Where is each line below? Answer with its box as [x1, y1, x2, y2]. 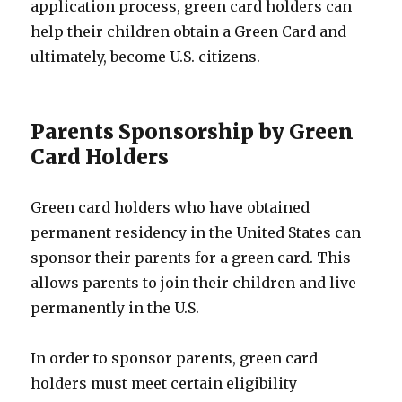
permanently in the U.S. [31, 299, 200, 317]
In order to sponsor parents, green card [31, 349, 319, 367]
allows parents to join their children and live [31, 274, 357, 292]
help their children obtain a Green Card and [31, 22, 347, 40]
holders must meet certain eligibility [31, 374, 298, 392]
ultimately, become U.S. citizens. [31, 48, 261, 66]
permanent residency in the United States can [31, 223, 362, 241]
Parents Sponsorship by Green [31, 118, 354, 144]
